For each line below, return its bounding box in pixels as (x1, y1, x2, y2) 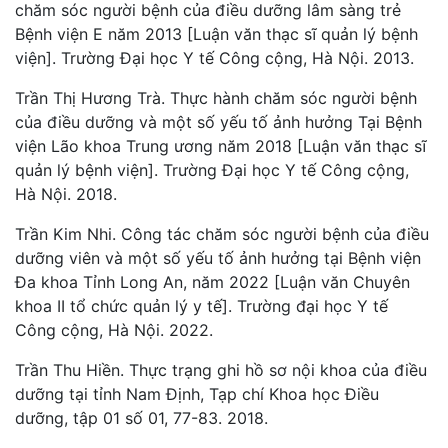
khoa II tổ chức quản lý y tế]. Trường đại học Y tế (15, 295, 388, 316)
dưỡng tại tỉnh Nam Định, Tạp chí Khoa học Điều (15, 383, 379, 404)
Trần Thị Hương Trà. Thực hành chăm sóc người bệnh (15, 87, 417, 108)
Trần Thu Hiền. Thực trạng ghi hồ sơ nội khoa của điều (15, 359, 427, 380)
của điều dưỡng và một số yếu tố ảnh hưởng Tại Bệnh (15, 111, 422, 132)
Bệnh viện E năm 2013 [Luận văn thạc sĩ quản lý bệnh (15, 23, 418, 44)
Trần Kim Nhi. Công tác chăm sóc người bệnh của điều (15, 223, 429, 244)
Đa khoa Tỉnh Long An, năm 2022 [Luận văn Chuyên (15, 271, 410, 292)
